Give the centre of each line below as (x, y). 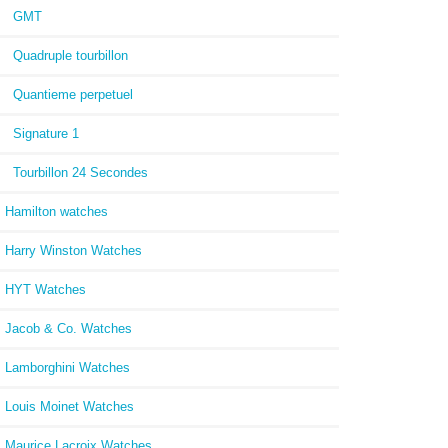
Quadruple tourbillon (66, 55)
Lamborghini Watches (67, 367)
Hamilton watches (56, 211)
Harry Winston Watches (73, 250)
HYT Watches (45, 289)
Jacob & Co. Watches (68, 328)
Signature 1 (42, 133)
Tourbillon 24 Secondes (76, 172)
